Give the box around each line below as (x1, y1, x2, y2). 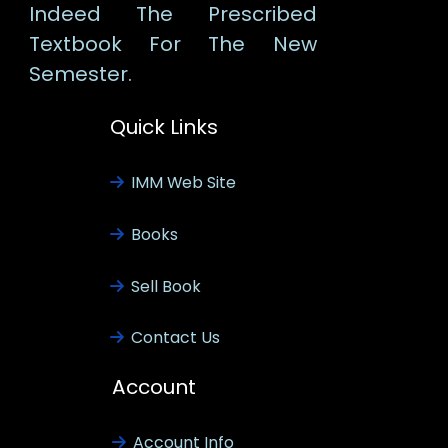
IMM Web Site (130, 171, 236, 195)
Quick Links (109, 113, 218, 142)
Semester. (28, 60, 132, 89)
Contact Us (130, 326, 220, 350)
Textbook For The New (28, 30, 317, 59)
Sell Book (130, 274, 201, 298)
